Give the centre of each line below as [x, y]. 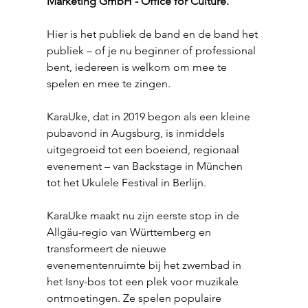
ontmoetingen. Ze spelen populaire [135, 298]
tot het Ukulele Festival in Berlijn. [126, 183]
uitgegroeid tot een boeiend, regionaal [144, 150]
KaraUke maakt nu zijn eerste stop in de [144, 216]
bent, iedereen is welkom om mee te [138, 67]
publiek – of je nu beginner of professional [153, 51]
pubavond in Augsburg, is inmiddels [137, 133]
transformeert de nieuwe [108, 249]
